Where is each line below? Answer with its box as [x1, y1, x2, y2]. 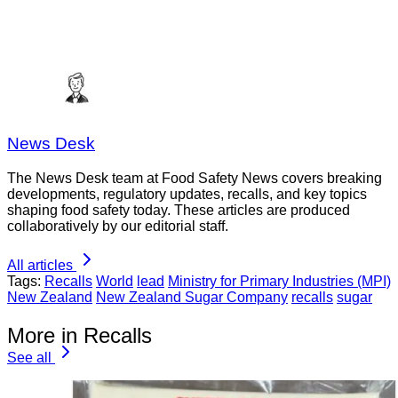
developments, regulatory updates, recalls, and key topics [7, 187, 367, 203]
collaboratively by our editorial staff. [7, 219, 228, 235]
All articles [7, 258, 73, 274]
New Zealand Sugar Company [96, 290, 288, 306]
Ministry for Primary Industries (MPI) [168, 274, 391, 290]
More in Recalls [7, 322, 152, 347]
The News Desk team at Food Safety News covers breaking [7, 171, 382, 187]
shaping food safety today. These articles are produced [7, 203, 350, 219]
